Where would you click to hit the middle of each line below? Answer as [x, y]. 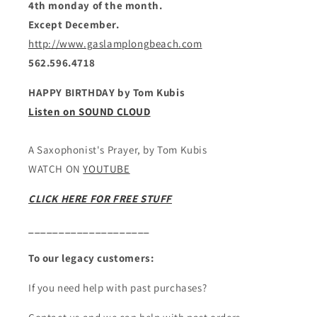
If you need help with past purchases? [118, 288]
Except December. [75, 25]
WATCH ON [56, 169]
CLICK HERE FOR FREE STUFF [100, 199]
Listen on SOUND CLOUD [90, 112]
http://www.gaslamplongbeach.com [115, 44]
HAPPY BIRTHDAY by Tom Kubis [107, 93]
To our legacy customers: [91, 258]
